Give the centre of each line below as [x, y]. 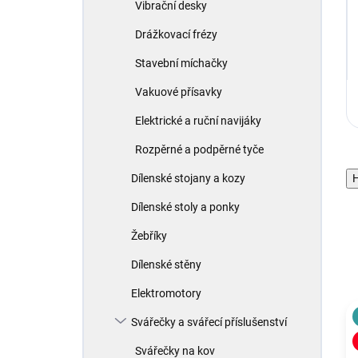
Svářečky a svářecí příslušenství [209, 322]
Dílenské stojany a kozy [188, 178]
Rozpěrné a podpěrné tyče [199, 149]
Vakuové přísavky [179, 92]
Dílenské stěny [166, 265]
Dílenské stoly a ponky [185, 207]
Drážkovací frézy [176, 34]
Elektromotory [166, 293]
